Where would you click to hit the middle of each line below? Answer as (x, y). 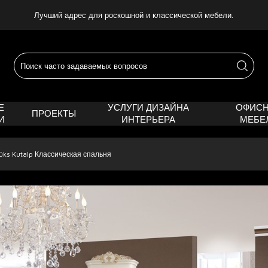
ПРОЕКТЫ (54, 113)
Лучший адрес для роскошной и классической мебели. (134, 15)
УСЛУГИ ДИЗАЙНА (148, 107)
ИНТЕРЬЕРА (148, 119)
